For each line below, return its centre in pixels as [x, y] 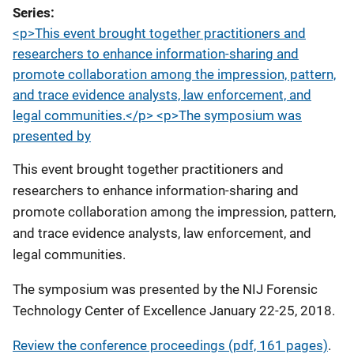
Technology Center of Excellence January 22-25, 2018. [174, 311]
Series [32, 13]
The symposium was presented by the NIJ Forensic [165, 289]
